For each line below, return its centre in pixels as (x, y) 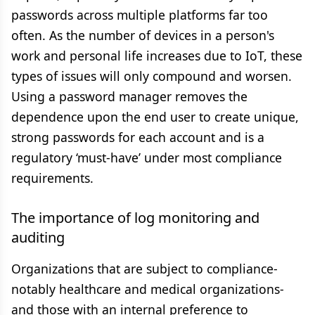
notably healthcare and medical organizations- (148, 289)
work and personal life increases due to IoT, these (157, 56)
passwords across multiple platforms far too (140, 15)
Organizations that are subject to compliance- (144, 269)
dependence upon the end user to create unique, (155, 117)
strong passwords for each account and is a (138, 137)
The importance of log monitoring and (135, 218)
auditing (38, 237)
